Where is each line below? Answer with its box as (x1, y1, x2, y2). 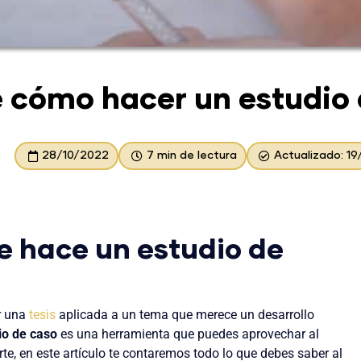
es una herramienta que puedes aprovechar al (57, 326, 319, 342)
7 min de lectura (146, 150, 237, 161)
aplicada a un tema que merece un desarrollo (56, 306, 314, 322)
